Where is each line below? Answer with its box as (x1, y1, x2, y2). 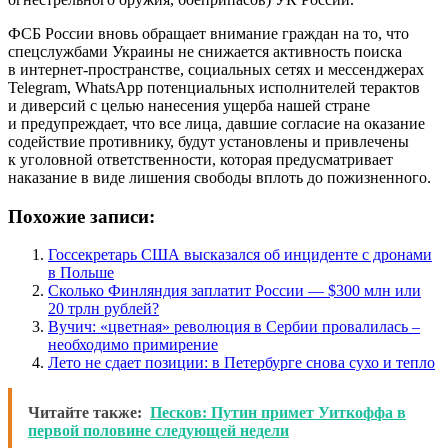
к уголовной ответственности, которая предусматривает (8, 150, 393, 168)
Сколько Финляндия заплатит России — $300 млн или (48, 282, 421, 300)
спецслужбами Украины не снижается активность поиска (8, 42, 402, 60)
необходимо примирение (48, 336, 218, 354)
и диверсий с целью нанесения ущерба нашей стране (8, 96, 370, 114)
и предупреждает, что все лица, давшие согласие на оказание (8, 114, 425, 132)
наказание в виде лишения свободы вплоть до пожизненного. (8, 168, 431, 186)
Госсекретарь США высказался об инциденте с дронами (48, 246, 432, 264)
